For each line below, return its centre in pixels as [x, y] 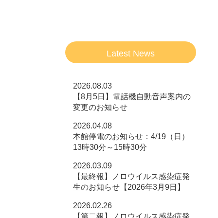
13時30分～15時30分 [110, 147]
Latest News [131, 53]
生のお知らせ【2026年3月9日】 [129, 187]
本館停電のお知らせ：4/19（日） [131, 136]
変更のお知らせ [100, 107]
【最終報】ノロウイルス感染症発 [132, 176]
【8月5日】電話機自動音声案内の [132, 97]
